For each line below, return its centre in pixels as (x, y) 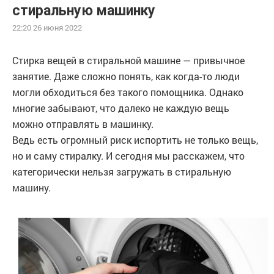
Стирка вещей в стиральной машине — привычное (128, 60)
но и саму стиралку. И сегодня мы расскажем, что (128, 156)
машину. (31, 187)
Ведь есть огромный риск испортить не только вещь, (135, 140)
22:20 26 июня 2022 (47, 28)
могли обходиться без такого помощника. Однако (128, 92)
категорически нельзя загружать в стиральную (122, 172)
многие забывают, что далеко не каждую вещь (121, 108)
